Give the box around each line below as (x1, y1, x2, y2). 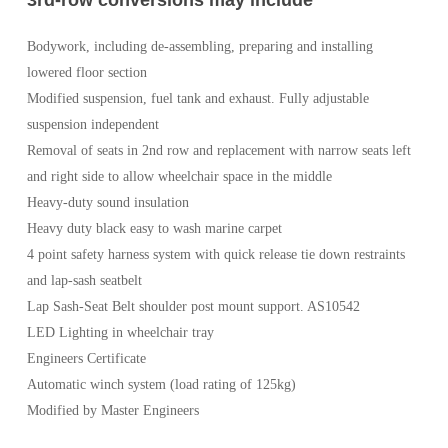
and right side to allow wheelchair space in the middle (26, 168, 332, 184)
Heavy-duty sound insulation (26, 194, 189, 210)
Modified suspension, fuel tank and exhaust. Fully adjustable (26, 90, 369, 106)
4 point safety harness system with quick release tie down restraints (26, 246, 405, 262)
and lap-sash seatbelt (26, 272, 142, 288)
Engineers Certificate (26, 350, 146, 366)
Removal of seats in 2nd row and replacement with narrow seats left (26, 142, 411, 158)
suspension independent (26, 116, 159, 132)
